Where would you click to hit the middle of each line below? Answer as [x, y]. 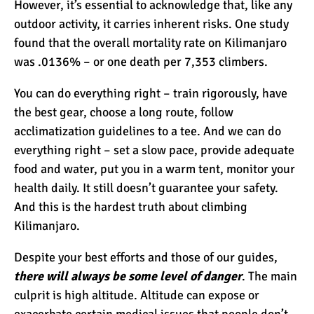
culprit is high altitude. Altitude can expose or [137, 295]
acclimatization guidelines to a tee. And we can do [148, 131]
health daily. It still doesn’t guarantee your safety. [146, 187]
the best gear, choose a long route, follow [124, 112]
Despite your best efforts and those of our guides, [146, 257]
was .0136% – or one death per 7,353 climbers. [141, 61]
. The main [269, 276]
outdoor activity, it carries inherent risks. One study [151, 23]
